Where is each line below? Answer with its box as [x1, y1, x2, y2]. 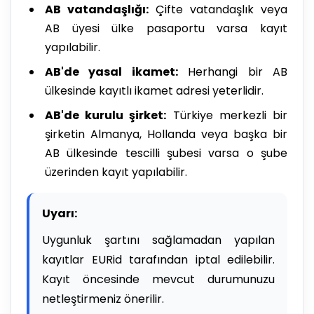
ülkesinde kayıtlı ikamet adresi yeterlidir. [45, 82, 264, 99]
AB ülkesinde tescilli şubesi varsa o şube [45, 144, 287, 161]
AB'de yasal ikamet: [45, 63, 178, 80]
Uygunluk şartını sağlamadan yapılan [42, 231, 275, 248]
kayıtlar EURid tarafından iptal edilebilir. [42, 251, 275, 268]
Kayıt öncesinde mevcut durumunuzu [42, 271, 275, 287]
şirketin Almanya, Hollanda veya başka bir [45, 125, 287, 142]
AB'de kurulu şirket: [45, 107, 167, 123]
